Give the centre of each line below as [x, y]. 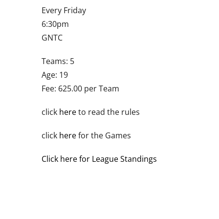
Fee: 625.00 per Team [80, 88]
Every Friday [64, 10]
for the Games [103, 135]
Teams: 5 [58, 61]
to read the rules [108, 112]
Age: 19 [55, 75]
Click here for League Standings [99, 159]
